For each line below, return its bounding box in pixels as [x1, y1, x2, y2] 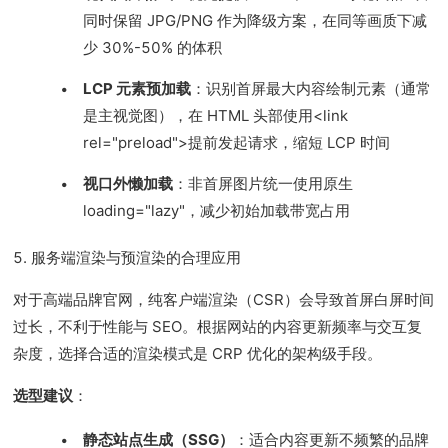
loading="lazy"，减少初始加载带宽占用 [83, 201, 351, 220]
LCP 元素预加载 [83, 79, 192, 98]
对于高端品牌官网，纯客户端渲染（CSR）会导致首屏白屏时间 [13, 290, 435, 309]
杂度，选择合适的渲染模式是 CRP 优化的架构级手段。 [13, 344, 383, 363]
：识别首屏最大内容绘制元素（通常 [191, 79, 432, 98]
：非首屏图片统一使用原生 [173, 174, 354, 193]
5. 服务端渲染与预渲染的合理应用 [13, 248, 242, 267]
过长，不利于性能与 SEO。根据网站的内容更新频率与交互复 [13, 317, 423, 336]
